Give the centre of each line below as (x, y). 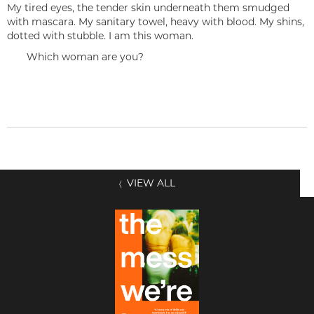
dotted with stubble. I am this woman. (100, 36)
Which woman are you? (75, 57)
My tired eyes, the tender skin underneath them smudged (148, 8)
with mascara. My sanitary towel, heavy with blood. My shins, (156, 22)
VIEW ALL (152, 183)
